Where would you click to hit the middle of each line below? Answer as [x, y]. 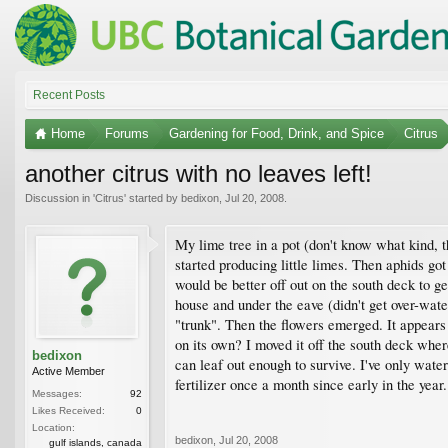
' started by [152, 197]
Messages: [57, 393]
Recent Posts [69, 94]
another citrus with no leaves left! [198, 173]
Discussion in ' [60, 197]
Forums [127, 133]
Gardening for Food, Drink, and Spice [276, 133]
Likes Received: [68, 410]
